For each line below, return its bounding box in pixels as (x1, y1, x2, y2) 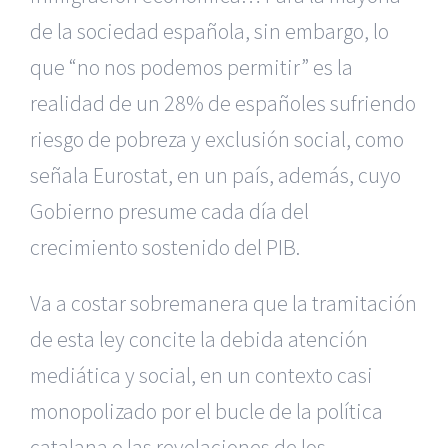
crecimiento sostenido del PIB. (30, 233, 300, 261)
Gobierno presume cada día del (30, 197, 309, 225)
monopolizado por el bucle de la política (30, 397, 383, 425)
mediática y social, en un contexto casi (30, 361, 373, 389)
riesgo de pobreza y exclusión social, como (30, 125, 404, 153)
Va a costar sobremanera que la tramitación (30, 289, 417, 317)
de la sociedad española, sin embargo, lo (30, 17, 389, 45)
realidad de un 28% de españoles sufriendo (30, 89, 416, 117)
